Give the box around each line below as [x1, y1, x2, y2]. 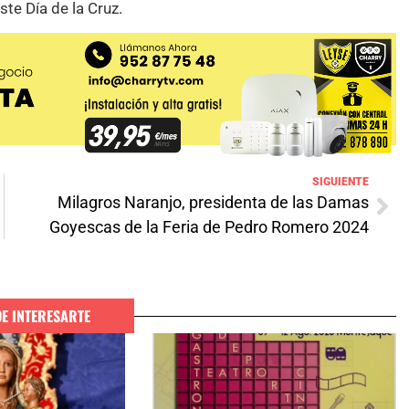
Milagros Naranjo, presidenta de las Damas [58, 193, 369, 213]
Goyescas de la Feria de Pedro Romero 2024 [49, 217, 369, 237]
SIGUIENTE [312, 175, 369, 189]
